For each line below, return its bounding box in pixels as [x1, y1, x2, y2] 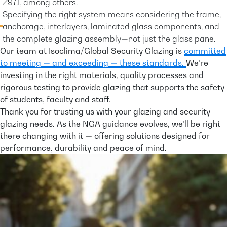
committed [184, 45, 226, 56]
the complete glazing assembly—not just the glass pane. [3, 33, 215, 44]
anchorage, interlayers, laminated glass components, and [3, 21, 219, 31]
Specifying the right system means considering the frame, [3, 9, 221, 19]
